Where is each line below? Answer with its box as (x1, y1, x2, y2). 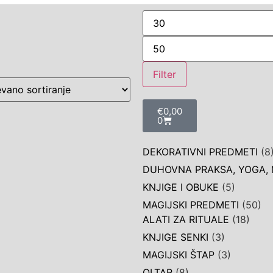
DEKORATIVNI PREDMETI (143, 146, 258, 158)
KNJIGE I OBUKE (143, 181, 219, 193)
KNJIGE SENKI (143, 231, 208, 243)
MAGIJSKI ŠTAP (143, 249, 214, 261)
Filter (153, 68, 176, 80)
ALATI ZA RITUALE (143, 213, 229, 225)
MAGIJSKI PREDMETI (143, 199, 239, 211)
